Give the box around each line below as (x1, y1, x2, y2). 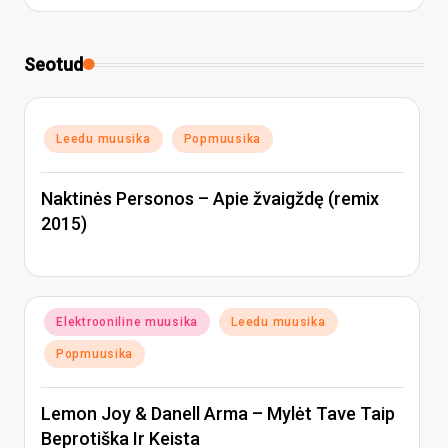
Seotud (24, 54, 83, 76)
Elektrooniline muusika (56, 315, 199, 330)
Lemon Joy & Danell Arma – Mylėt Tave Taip (41, 403, 395, 425)
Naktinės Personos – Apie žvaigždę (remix (41, 188, 379, 210)
